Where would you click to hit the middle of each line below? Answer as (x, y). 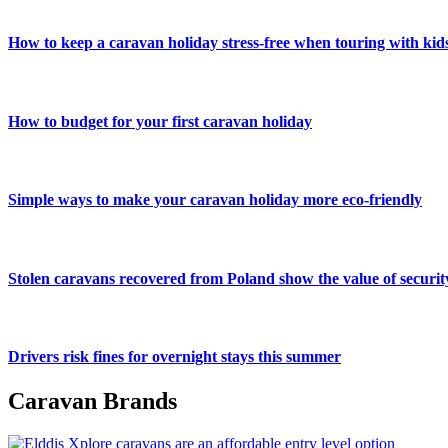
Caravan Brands (92, 400)
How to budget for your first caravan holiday (160, 121)
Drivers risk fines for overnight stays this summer (174, 357)
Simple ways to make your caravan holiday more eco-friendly (215, 200)
